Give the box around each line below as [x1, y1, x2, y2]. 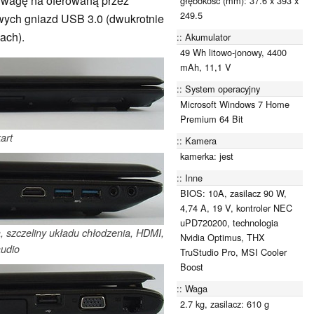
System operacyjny [185, 81, 260, 95]
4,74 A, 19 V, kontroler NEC [180, 200, 292, 214]
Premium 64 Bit [180, 111, 243, 125]
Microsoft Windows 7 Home [180, 97, 289, 111]
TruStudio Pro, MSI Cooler [180, 245, 287, 259]
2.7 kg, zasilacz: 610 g [180, 296, 269, 310]
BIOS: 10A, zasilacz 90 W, [180, 186, 287, 200]
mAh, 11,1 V [180, 60, 231, 74]
